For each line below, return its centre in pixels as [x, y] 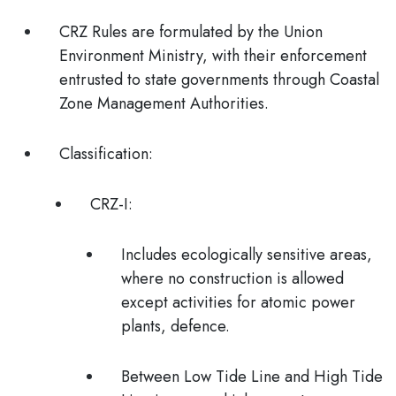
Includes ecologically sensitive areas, [247, 255]
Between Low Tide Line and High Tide [252, 377]
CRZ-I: [111, 204]
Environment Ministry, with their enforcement [213, 56]
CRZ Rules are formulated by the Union [191, 32]
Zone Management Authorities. [164, 103]
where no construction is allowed [232, 278]
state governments [207, 80]
